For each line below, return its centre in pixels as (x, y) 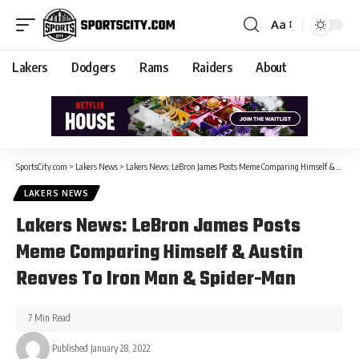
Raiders (212, 67)
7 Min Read (49, 317)
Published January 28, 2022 (101, 348)
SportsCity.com (42, 166)
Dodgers (93, 67)
